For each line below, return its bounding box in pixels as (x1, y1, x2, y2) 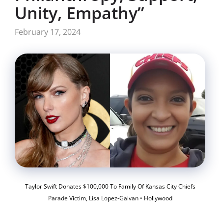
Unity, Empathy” (15, 1, 144, 24)
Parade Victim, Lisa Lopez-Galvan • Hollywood (48, 194, 172, 203)
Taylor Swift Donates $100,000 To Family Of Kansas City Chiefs (25, 182, 195, 191)
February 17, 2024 (15, 27, 81, 37)
